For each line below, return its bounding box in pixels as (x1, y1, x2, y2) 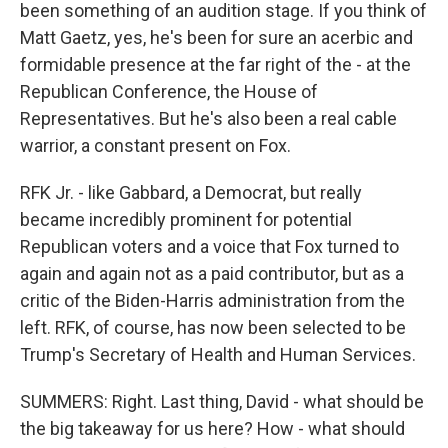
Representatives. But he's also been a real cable (20, 108, 397, 129)
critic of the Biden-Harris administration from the (20, 290, 405, 311)
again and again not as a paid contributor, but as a (20, 263, 404, 284)
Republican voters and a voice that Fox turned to (20, 236, 399, 257)
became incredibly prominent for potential (20, 209, 352, 230)
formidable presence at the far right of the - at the (20, 54, 411, 75)
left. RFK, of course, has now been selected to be (20, 317, 406, 338)
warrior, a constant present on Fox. (20, 135, 291, 156)
